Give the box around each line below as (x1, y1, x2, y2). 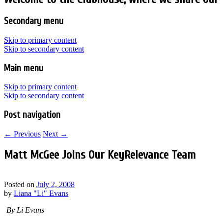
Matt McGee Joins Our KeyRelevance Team (4, 148, 195, 162)
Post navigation (4, 110, 60, 121)
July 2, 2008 (36, 180, 75, 189)
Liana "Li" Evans (14, 189, 68, 197)
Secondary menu (4, 16, 63, 27)
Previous (12, 129, 41, 138)
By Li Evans (6, 205, 44, 214)
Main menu (4, 62, 43, 74)
